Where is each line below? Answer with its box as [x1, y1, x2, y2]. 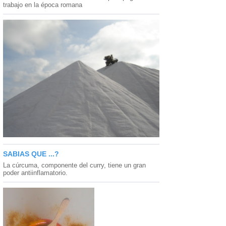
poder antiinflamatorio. [3, 169, 68, 177]
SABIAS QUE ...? [3, 150, 59, 158]
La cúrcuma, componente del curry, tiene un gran [3, 161, 146, 169]
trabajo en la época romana [3, 1, 82, 9]
